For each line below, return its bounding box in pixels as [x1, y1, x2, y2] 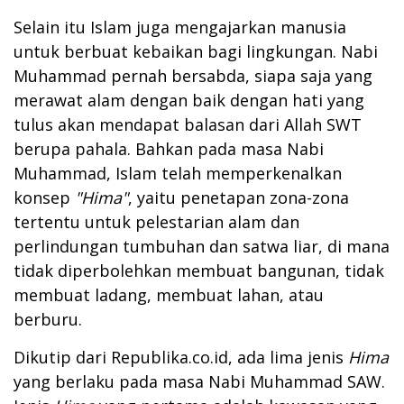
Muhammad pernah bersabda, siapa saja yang [14, 65, 372, 87]
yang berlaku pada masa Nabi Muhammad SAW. [14, 371, 385, 393]
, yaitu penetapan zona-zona [128, 187, 349, 209]
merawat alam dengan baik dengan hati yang [14, 89, 364, 112]
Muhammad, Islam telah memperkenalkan [14, 162, 342, 185]
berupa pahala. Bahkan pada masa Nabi [14, 138, 324, 161]
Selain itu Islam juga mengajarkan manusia [14, 16, 346, 39]
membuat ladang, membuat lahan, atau [14, 284, 324, 307]
